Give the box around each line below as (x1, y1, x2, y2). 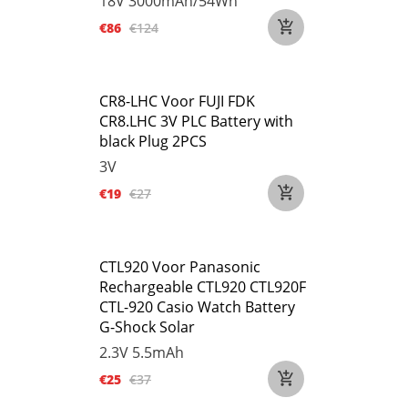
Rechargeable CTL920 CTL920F (99, 277, 306, 297)
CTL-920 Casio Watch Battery (99, 297, 295, 317)
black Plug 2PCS (99, 131, 207, 151)
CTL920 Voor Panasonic (99, 257, 260, 277)
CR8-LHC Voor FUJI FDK (99, 91, 255, 111)
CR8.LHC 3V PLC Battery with (99, 111, 293, 131)
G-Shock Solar (99, 317, 195, 337)
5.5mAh (132, 342, 184, 362)
